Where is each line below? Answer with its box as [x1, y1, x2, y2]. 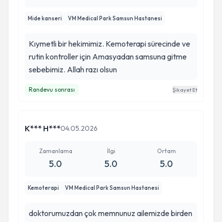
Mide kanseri [28, 15, 62, 22]
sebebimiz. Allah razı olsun [29, 64, 117, 74]
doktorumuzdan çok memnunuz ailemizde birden [29, 208, 192, 218]
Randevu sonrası [29, 86, 75, 93]
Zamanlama [39, 147, 72, 155]
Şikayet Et [172, 86, 197, 93]
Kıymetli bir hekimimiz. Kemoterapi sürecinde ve [29, 39, 190, 49]
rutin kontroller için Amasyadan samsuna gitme [29, 52, 187, 61]
